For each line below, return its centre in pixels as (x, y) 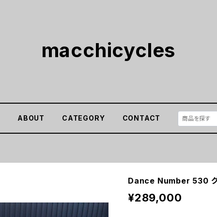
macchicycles (108, 50)
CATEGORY (84, 118)
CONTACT (141, 118)
